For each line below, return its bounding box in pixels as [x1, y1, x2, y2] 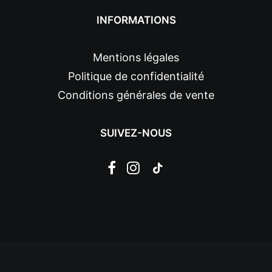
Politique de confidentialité [68, 70, 204, 83]
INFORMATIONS [96, 14, 176, 26]
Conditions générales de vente [58, 89, 214, 101]
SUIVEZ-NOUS [100, 127, 172, 139]
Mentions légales [93, 51, 179, 64]
